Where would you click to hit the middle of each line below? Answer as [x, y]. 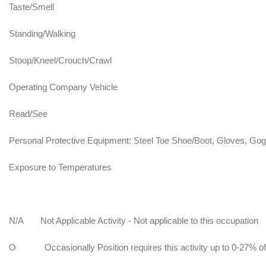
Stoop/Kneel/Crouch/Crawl [60, 60]
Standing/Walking [42, 34]
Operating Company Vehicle [63, 87]
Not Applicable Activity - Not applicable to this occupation [151, 221]
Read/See [29, 114]
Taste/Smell [31, 7]
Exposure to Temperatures [60, 167]
